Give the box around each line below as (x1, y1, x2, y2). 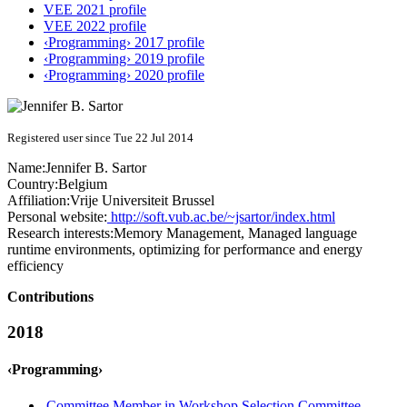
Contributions (7, 289, 94, 305)
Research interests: (7, 225, 114, 242)
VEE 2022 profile (44, 18, 146, 35)
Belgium (58, 176, 107, 193)
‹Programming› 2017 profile (44, 35, 204, 51)
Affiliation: (7, 193, 70, 209)
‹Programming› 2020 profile (44, 67, 204, 84)
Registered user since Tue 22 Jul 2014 (7, 131, 194, 145)
